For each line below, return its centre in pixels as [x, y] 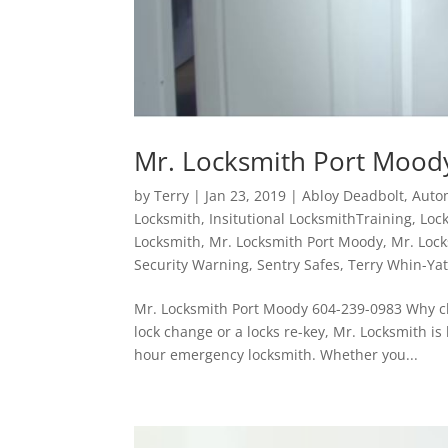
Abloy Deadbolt [353, 195]
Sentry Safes [299, 264]
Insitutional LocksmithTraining [311, 218]
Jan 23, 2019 [246, 195]
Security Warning [192, 264]
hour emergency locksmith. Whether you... [276, 354]
